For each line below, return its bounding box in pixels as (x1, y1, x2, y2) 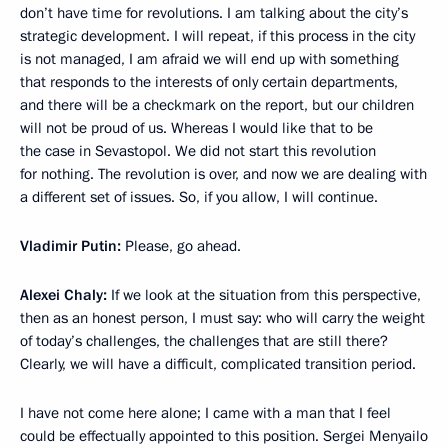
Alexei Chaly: (20, 285, 111, 306)
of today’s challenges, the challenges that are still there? (20, 331, 388, 352)
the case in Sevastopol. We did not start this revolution (20, 141, 376, 162)
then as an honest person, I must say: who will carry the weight (20, 308, 425, 329)
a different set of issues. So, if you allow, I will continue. (20, 187, 378, 208)
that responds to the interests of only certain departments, (20, 72, 398, 93)
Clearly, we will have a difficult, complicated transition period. (20, 354, 416, 375)
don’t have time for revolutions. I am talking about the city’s (20, 3, 408, 24)
